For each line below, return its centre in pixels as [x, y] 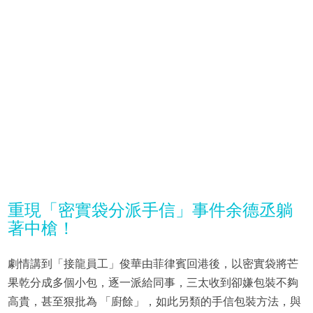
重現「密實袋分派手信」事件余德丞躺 [150, 210]
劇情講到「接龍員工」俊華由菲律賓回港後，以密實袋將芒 [153, 264]
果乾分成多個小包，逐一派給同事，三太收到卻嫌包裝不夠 [153, 283]
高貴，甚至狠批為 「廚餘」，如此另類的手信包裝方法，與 [154, 302]
